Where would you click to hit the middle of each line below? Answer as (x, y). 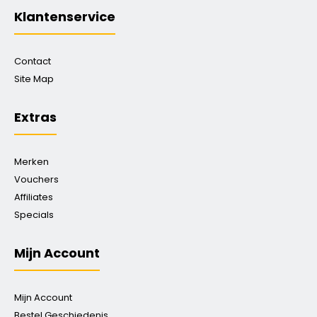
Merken (31, 162)
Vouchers (36, 179)
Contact (33, 61)
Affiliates (34, 197)
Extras (35, 117)
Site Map (34, 79)
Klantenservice (65, 17)
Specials (34, 215)
